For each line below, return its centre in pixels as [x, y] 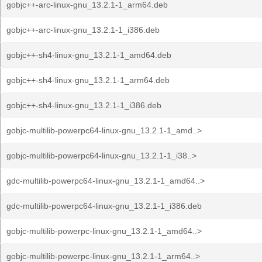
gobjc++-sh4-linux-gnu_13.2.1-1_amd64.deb [89, 55]
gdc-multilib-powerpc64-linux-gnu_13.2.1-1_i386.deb [104, 206]
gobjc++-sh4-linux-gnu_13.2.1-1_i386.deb [84, 105]
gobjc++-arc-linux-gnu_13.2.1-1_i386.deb [83, 30]
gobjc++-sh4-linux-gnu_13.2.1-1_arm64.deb [88, 80]
